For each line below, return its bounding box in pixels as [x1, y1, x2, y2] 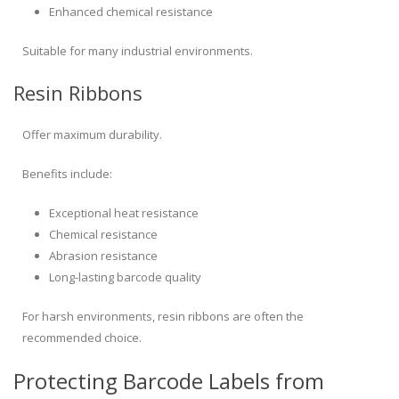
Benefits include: [22, 166, 112, 183]
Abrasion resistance [49, 248, 158, 265]
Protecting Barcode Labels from [13, 366, 324, 396]
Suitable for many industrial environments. [22, 43, 253, 60]
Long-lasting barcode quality [49, 269, 201, 286]
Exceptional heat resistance [49, 205, 199, 222]
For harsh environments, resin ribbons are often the [22, 308, 304, 325]
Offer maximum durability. [22, 126, 162, 143]
